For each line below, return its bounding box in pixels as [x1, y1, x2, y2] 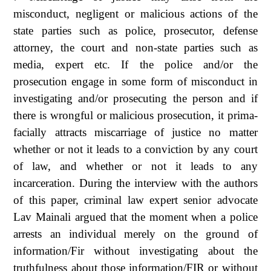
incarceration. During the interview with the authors [13, 176, 258, 189]
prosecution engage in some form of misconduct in [13, 74, 258, 88]
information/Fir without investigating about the [13, 244, 258, 257]
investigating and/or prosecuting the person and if [13, 91, 258, 105]
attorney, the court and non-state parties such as [13, 41, 258, 54]
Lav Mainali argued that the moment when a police [13, 210, 258, 223]
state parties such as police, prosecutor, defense [13, 24, 258, 37]
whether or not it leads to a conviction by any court [13, 142, 258, 155]
